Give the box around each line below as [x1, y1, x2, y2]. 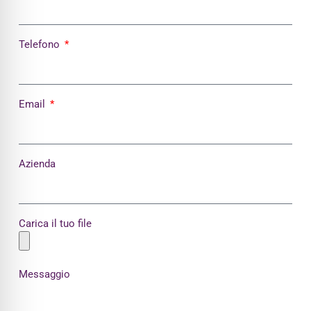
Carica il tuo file [18, 217, 92, 230]
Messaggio [18, 268, 70, 281]
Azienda [18, 158, 56, 171]
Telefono [18, 38, 62, 51]
